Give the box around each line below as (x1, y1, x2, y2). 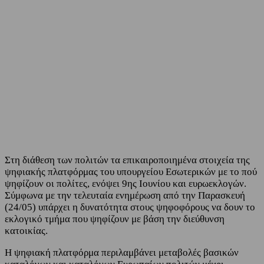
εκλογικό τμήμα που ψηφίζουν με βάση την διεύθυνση (5, 213, 225, 225)
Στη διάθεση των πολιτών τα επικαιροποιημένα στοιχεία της (5, 154, 250, 166)
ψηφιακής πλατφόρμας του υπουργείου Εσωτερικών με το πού (5, 166, 257, 178)
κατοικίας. (5, 225, 48, 237)
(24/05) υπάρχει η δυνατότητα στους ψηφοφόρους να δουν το (5, 202, 255, 213)
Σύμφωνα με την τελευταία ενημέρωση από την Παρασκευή (5, 190, 245, 202)
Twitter (95, 100, 116, 109)
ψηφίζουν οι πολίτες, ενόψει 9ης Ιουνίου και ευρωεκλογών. (5, 178, 246, 190)
